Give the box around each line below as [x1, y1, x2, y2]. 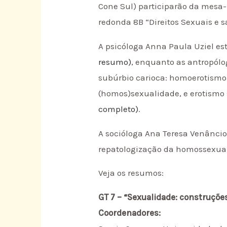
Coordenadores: [98, 207, 161, 218]
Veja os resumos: [98, 168, 164, 178]
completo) [98, 103, 139, 114]
